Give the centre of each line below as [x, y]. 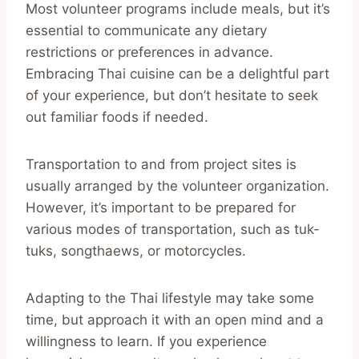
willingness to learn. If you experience [146, 341]
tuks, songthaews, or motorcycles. [136, 250]
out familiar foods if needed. [117, 117]
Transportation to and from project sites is [161, 164]
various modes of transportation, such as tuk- [173, 229]
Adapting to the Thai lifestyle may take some [170, 298]
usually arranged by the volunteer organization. [177, 186]
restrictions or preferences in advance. [149, 52]
